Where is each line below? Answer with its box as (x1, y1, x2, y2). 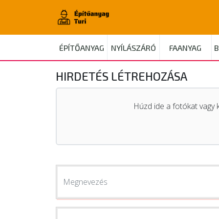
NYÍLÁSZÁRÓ (110, 43, 156, 52)
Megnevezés (63, 176, 108, 187)
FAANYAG (169, 43, 202, 52)
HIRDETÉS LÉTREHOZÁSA (56, 69, 187, 83)
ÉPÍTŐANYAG (59, 43, 104, 52)
